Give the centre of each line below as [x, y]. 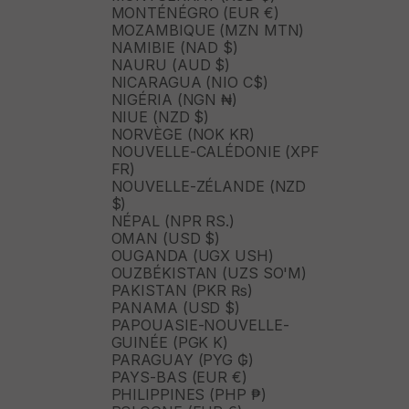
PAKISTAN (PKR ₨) [182, 291]
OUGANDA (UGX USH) [192, 256]
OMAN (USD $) [166, 239]
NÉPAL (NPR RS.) [173, 221]
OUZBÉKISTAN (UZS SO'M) [209, 273]
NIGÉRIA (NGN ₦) [174, 100]
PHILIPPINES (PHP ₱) [189, 395]
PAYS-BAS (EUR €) [179, 378]
